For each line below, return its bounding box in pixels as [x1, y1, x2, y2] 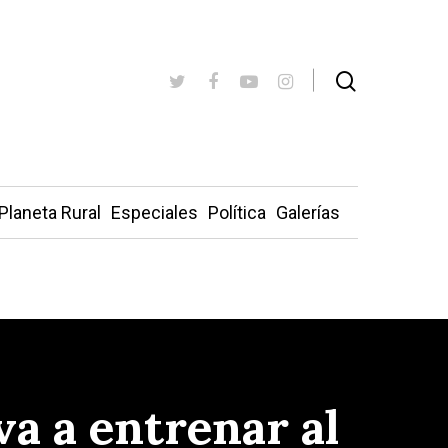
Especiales [110, 202, 198, 223]
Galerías [275, 202, 340, 223]
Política [207, 202, 266, 223]
